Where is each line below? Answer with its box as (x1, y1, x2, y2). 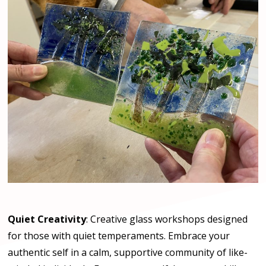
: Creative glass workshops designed (86, 213, 248, 226)
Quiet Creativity (8, 213, 87, 226)
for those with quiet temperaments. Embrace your (8, 229, 230, 243)
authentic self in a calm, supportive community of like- (8, 246, 248, 259)
